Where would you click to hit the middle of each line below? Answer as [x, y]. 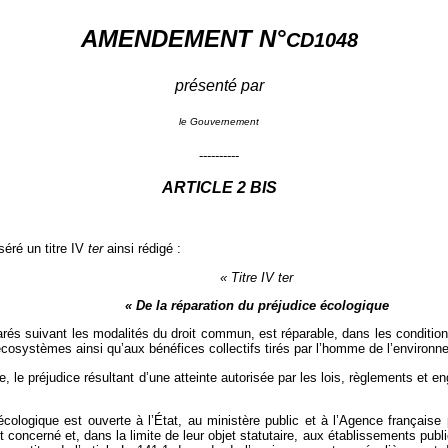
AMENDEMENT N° [183, 39]
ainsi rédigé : [142, 249]
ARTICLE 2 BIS [219, 188]
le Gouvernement [219, 122]
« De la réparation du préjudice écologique [256, 306]
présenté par [219, 86]
